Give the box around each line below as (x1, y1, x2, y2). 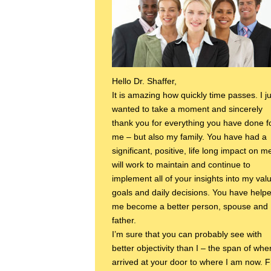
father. (112, 215, 136, 226)
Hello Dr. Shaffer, (112, 76, 177, 87)
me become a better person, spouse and (112, 201, 268, 212)
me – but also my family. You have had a (112, 132, 267, 142)
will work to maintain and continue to (112, 160, 250, 170)
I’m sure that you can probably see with (112, 229, 262, 240)
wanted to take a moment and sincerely (112, 104, 263, 114)
